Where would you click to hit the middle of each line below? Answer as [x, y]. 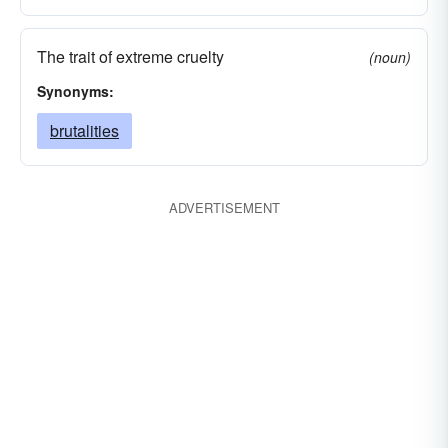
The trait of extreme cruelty [130, 56]
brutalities [84, 130]
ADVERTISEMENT [224, 207]
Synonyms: [75, 91]
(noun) [390, 57]
